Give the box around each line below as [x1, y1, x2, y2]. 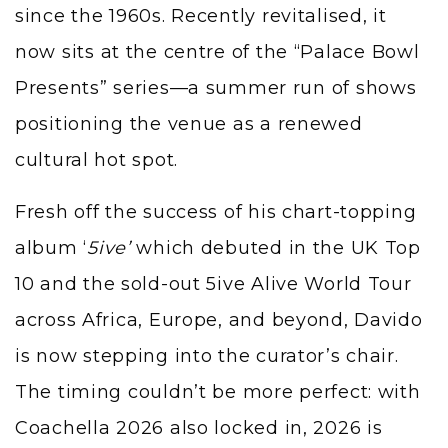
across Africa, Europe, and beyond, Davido [15, 308, 423, 331]
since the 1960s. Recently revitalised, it [15, 4, 387, 27]
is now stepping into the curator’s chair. [15, 344, 399, 367]
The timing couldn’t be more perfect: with [15, 380, 421, 403]
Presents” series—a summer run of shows [15, 76, 417, 99]
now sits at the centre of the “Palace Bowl [15, 40, 420, 63]
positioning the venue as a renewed [15, 112, 363, 135]
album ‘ [15, 236, 88, 259]
